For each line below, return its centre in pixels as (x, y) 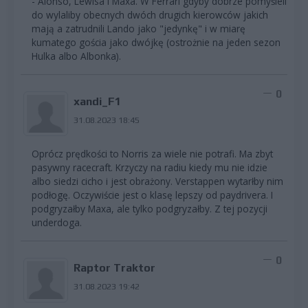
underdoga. (57, 223)
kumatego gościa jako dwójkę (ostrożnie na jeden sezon (156, 43)
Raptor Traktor (114, 268)
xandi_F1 (97, 102)
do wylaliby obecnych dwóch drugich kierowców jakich (150, 15)
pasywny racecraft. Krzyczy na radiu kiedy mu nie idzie (150, 168)
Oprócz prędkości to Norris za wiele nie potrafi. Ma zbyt (152, 154)
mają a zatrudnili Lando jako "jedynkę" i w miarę (139, 29)
